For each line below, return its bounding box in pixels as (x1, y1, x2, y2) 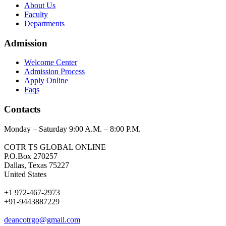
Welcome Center (24, 58, 77, 67)
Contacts (4, 104, 40, 115)
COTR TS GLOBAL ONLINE (4, 142, 106, 151)
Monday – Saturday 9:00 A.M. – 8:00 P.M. (4, 124, 141, 133)
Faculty (24, 10, 48, 19)
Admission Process (24, 67, 85, 76)
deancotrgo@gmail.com (4, 215, 80, 224)
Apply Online (24, 76, 68, 85)
